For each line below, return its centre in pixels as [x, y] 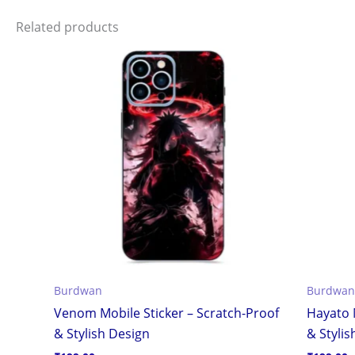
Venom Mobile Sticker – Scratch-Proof [166, 313]
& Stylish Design [102, 334]
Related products [67, 27]
